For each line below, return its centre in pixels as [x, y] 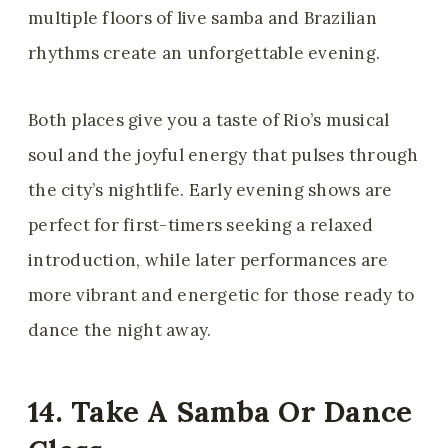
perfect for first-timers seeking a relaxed [201, 225]
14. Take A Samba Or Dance [220, 411]
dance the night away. [120, 330]
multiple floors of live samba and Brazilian [202, 18]
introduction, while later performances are [208, 260]
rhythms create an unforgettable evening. [206, 53]
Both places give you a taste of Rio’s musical [209, 120]
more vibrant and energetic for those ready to [221, 295]
